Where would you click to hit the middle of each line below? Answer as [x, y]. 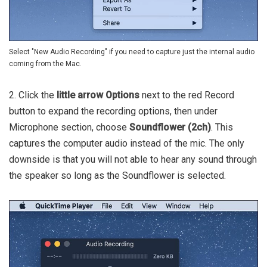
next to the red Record [188, 95]
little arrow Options [99, 95]
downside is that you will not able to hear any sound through [133, 160]
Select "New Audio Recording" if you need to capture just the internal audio [132, 52]
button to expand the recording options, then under [113, 111]
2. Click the [33, 95]
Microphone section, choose [69, 128]
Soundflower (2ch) [170, 128]
